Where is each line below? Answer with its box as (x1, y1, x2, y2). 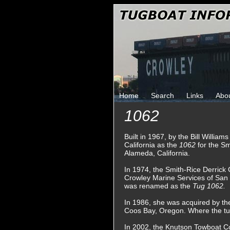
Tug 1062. (193, 182, 225, 190)
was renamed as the (124, 182, 193, 190)
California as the (124, 141, 179, 149)
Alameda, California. (124, 149, 190, 157)
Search (151, 91, 174, 100)
